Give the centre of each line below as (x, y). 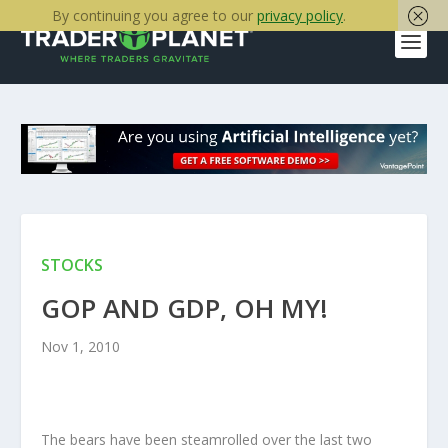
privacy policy (300, 15)
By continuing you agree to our (154, 15)
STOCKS (71, 265)
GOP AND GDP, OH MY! (184, 308)
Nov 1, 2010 (80, 347)
